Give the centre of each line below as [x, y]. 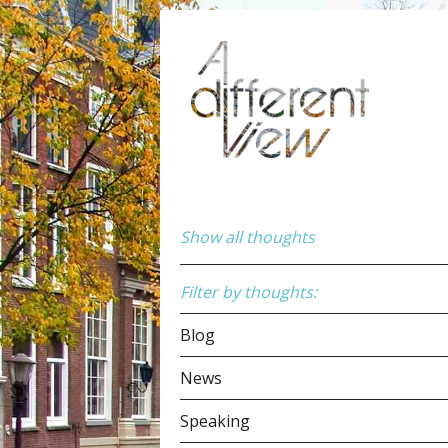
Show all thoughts [247, 237]
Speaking [215, 421]
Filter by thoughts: [248, 292]
